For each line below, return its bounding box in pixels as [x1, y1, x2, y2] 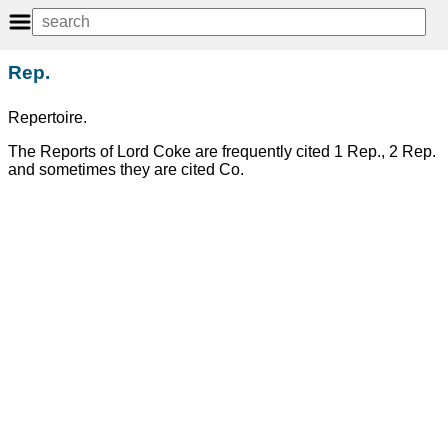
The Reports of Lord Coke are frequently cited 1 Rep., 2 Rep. [8, 143, 436, 161]
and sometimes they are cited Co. [8, 161, 244, 179]
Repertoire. [8, 109, 87, 127]
